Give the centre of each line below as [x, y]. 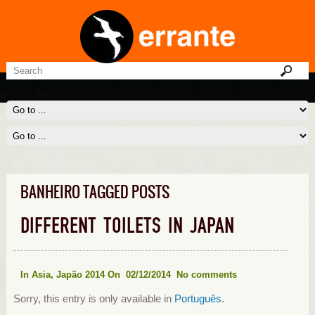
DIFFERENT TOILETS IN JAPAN [127, 226]
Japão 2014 [80, 275]
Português [198, 299]
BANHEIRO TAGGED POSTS [95, 192]
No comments [206, 275]
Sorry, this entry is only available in [94, 299]
